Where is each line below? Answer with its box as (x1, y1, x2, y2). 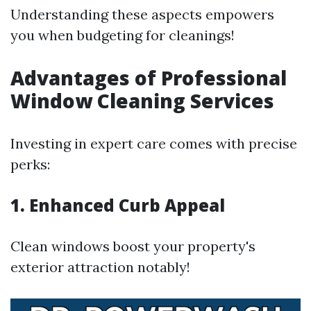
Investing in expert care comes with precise (10, 135, 297, 152)
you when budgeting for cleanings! (10, 26, 235, 44)
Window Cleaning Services (10, 87, 274, 114)
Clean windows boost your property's (10, 237, 255, 255)
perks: (10, 155, 50, 173)
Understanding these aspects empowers (10, 6, 274, 23)
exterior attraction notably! (10, 258, 190, 276)
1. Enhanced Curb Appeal (10, 194, 225, 217)
